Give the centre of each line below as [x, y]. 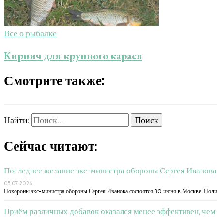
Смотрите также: [54, 81]
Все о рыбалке [30, 33]
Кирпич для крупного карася [73, 55]
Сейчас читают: [51, 146]
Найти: [17, 120]
